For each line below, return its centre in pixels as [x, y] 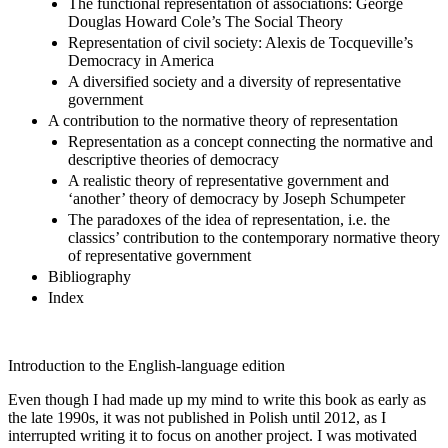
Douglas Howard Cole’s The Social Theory [205, 21]
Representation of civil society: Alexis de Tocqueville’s [240, 42]
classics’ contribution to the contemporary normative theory [254, 237]
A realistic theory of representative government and [228, 180]
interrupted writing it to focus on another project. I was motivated [212, 435]
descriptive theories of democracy [173, 159]
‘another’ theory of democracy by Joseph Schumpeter [236, 198]
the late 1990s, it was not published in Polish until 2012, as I [197, 417]
